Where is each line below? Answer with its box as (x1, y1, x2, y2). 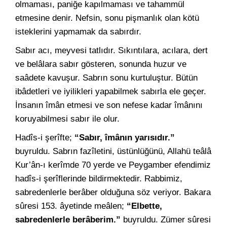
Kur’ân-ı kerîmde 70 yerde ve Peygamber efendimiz (15, 160, 211, 170)
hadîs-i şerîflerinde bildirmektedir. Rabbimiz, (15, 174, 182, 183)
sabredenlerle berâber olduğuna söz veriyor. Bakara (15, 187, 211, 197)
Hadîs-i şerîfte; (15, 133, 74, 142)
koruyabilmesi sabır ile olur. (15, 114, 120, 124)
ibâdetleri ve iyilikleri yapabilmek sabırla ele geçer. (15, 87, 206, 96)
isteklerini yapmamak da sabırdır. (15, 27, 141, 36)
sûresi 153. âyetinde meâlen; (15, 201, 127, 211)
